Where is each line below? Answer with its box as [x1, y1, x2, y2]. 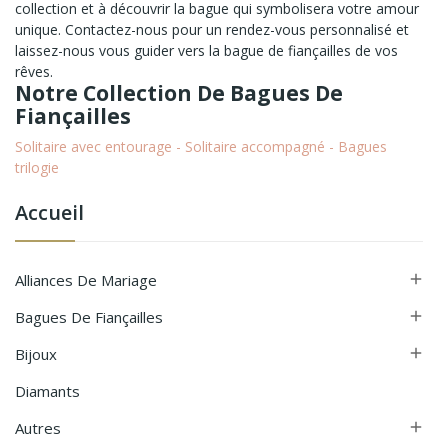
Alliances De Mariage [15, 269, 157, 290]
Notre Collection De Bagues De [15, 78, 343, 107]
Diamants [15, 380, 80, 401]
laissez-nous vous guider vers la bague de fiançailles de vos [15, 40, 398, 60]
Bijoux [15, 343, 57, 364]
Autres [15, 417, 61, 438]
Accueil [15, 198, 84, 226]
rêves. [15, 61, 53, 81]
